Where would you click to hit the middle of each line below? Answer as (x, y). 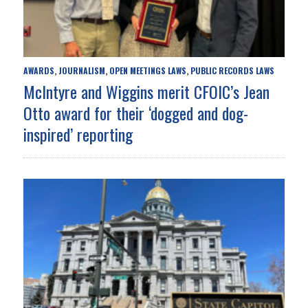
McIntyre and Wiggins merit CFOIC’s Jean (146, 92)
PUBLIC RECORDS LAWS (232, 71)
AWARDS (38, 71)
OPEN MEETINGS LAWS (147, 71)
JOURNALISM (81, 71)
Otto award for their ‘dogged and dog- (135, 113)
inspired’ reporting (78, 134)
